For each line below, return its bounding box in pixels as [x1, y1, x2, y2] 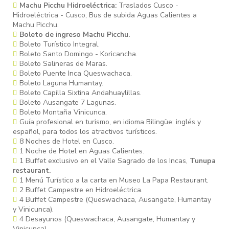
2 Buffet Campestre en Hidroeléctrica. [19, 185, 143, 195]
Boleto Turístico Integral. [19, 39, 100, 50]
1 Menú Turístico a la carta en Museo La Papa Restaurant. [19, 175, 209, 186]
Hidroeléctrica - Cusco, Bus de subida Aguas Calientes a [13, 10, 197, 20]
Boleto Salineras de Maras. [19, 59, 107, 69]
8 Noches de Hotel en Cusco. [19, 136, 114, 147]
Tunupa [188, 156, 216, 166]
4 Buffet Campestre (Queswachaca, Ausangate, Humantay [19, 195, 211, 205]
